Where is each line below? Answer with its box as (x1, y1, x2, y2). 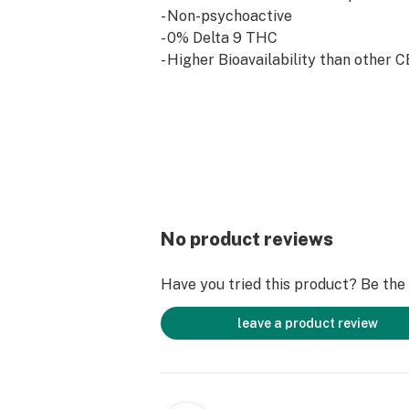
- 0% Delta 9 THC (161, 29, 278, 47)
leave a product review (237, 316, 378, 330)
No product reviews (161, 228, 333, 250)
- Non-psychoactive (161, 7, 292, 25)
